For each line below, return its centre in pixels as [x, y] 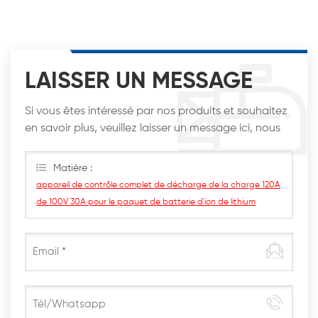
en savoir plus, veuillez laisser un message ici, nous [153, 129]
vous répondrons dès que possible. [114, 146]
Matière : [73, 169]
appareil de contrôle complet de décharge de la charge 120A [158, 186]
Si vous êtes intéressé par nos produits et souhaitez [156, 112]
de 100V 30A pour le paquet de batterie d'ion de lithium [146, 203]
